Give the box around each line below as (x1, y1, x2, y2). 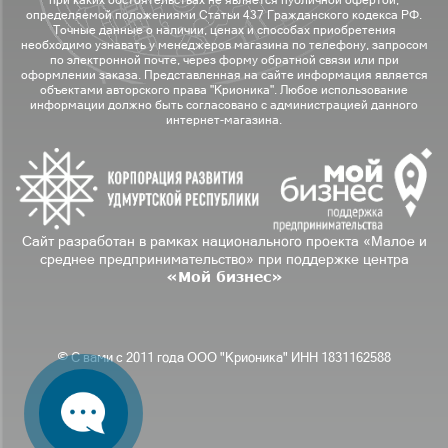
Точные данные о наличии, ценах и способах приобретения (52, 23, 396, 38)
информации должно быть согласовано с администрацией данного (30, 98, 418, 113)
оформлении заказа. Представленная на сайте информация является (20, 68, 428, 83)
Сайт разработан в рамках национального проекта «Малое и (21, 233, 427, 250)
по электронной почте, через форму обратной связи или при (49, 53, 399, 68)
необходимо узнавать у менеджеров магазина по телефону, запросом (20, 38, 428, 53)
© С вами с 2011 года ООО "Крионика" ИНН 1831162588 (57, 350, 391, 366)
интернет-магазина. (166, 113, 282, 128)
